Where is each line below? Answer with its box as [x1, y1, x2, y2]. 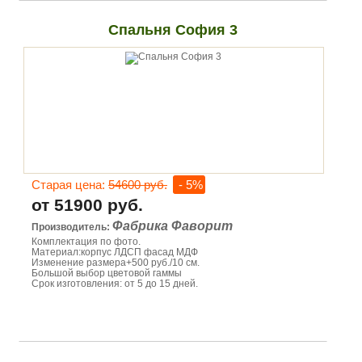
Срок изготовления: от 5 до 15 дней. [32, 278, 198, 289]
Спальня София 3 [107, 22, 238, 38]
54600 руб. [108, 178, 167, 192]
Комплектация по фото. [32, 236, 141, 247]
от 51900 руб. [32, 196, 143, 214]
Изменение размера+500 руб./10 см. [32, 257, 200, 268]
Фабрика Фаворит [112, 219, 233, 233]
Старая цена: [32, 178, 108, 192]
